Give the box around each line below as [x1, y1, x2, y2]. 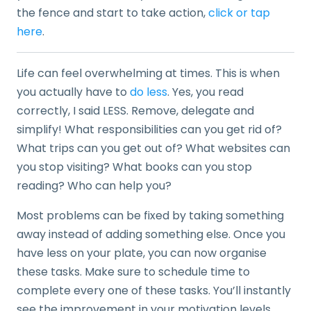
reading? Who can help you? [17, 178, 171, 194]
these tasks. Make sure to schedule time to [17, 264, 250, 280]
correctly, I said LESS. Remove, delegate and [17, 103, 254, 119]
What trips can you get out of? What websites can [17, 140, 290, 157]
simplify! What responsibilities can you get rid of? [17, 121, 282, 138]
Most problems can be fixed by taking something [17, 208, 284, 224]
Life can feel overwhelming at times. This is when [17, 65, 280, 82]
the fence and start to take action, [17, 5, 208, 22]
